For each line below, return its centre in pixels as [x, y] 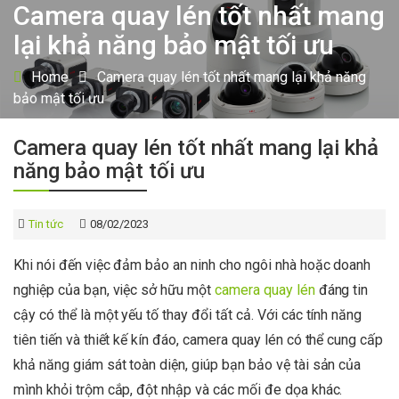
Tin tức [46, 224]
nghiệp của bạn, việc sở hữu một [114, 289]
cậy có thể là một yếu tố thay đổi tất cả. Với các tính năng [188, 314]
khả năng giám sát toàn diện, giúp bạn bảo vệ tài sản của [187, 364]
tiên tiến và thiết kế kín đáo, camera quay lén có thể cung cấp [199, 339]
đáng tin [342, 289]
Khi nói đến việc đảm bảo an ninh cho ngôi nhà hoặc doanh [192, 265]
